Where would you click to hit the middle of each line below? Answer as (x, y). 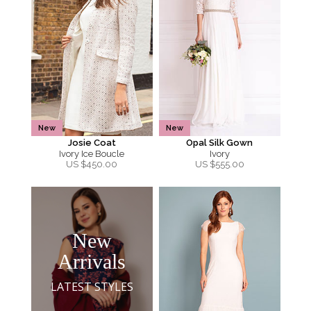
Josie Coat (92, 143)
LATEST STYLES (92, 286)
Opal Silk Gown (219, 143)
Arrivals (92, 261)
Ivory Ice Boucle (92, 154)
